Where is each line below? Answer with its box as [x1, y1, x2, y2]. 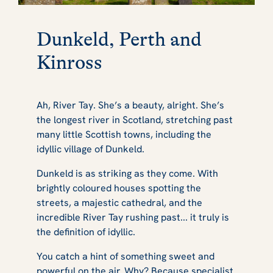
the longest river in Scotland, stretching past [37, 113, 233, 126]
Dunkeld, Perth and [37, 28, 202, 51]
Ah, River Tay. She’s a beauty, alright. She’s [37, 98, 224, 112]
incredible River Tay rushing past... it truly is [37, 210, 229, 224]
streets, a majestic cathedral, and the [37, 196, 202, 209]
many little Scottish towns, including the [37, 127, 211, 141]
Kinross [37, 51, 107, 74]
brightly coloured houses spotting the [37, 181, 201, 194]
